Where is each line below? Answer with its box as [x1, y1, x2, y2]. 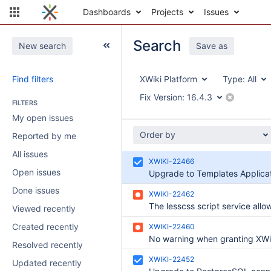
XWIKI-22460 [149, 222, 195, 231]
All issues [12, 149, 48, 159]
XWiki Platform [140, 74, 197, 84]
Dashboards [83, 7, 131, 17]
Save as [195, 41, 227, 51]
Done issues [12, 185, 59, 195]
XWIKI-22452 [149, 255, 194, 264]
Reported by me [12, 131, 76, 141]
